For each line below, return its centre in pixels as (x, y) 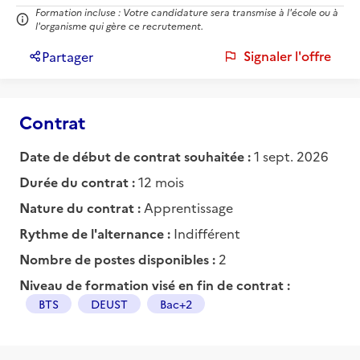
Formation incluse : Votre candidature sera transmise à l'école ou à (187, 12)
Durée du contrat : (79, 181)
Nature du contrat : (82, 207)
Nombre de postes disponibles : (119, 258)
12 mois (161, 181)
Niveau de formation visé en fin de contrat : (155, 284)
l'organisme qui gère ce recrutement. (119, 26)
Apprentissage (188, 207)
